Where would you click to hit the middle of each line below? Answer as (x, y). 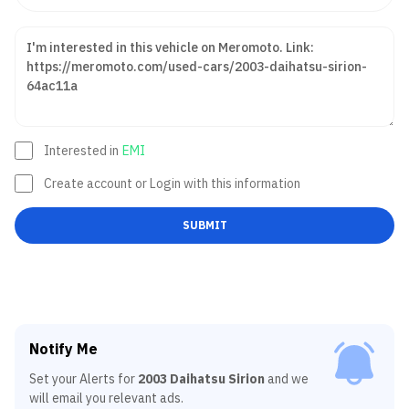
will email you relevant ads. (106, 398)
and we (288, 379)
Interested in (81, 151)
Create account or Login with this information (172, 184)
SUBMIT (204, 225)
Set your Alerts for (84, 379)
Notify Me (63, 349)
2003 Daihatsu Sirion (201, 379)
